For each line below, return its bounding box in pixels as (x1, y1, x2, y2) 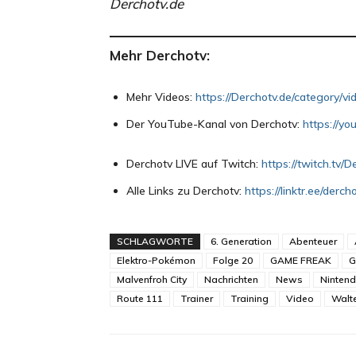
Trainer (180, 292, 213, 305)
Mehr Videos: (126, 90, 195, 105)
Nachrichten (204, 273, 258, 286)
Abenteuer (289, 235, 337, 248)
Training (230, 292, 269, 305)
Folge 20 (213, 254, 253, 267)
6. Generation (211, 235, 272, 248)
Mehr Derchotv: (110, 47, 210, 64)
